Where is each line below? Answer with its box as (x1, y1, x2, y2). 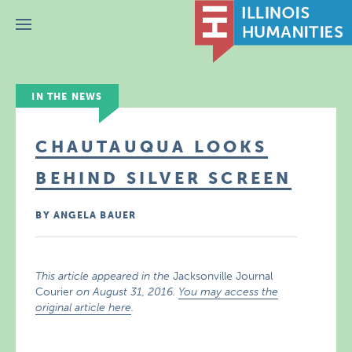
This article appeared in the (35, 269, 174, 283)
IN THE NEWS (31, 91, 103, 102)
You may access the (178, 285, 279, 299)
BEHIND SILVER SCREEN (35, 168, 292, 188)
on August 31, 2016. (73, 285, 179, 299)
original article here (35, 301, 132, 314)
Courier (35, 285, 74, 299)
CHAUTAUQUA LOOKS (35, 137, 268, 156)
